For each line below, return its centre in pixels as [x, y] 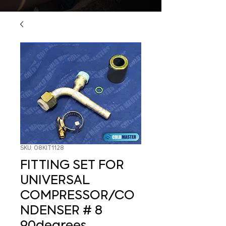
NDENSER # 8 [61, 211]
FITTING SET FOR [72, 166]
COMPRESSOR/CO [77, 196]
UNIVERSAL [55, 181]
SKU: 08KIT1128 [42, 148]
